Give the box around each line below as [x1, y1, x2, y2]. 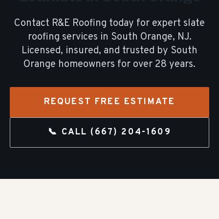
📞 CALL [48, 127, 91, 138]
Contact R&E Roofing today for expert [14, 17, 183, 30]
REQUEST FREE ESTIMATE [44, 96, 175, 108]
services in [62, 31, 111, 44]
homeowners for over [56, 58, 155, 71]
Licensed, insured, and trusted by [22, 44, 168, 57]
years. [169, 58, 196, 71]
